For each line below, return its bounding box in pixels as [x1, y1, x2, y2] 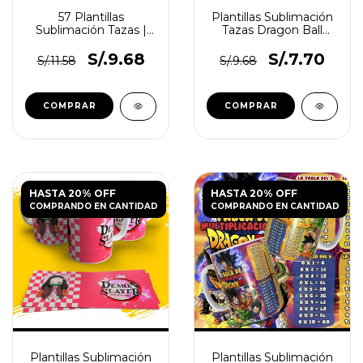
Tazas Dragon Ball [222, 23, 322, 37]
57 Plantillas [58, 10, 124, 24]
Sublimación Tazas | [35, 23, 147, 37]
